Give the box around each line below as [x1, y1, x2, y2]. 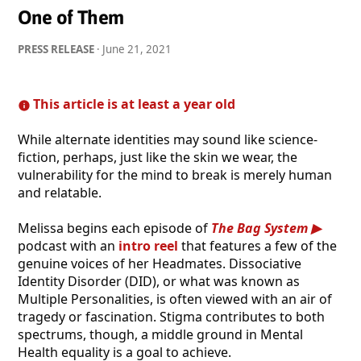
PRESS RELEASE [18, 41, 94, 56]
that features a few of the [178, 236, 337, 255]
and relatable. [18, 183, 102, 201]
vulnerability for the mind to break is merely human [18, 165, 332, 184]
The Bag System [211, 218, 308, 237]
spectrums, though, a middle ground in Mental [18, 325, 303, 343]
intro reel [118, 236, 178, 255]
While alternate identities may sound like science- [18, 130, 317, 148]
